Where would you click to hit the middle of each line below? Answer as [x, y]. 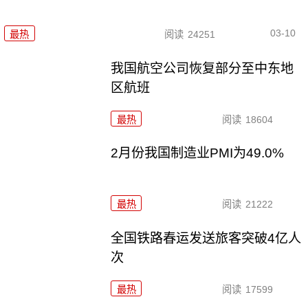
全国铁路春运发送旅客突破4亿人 [206, 239]
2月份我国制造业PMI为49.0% [198, 153]
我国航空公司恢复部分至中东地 [202, 68]
